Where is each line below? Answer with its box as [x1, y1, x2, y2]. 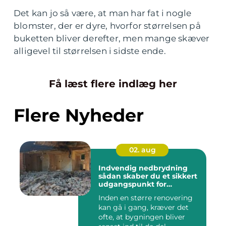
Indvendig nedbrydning [98, 163, 188, 173]
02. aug [129, 145, 156, 154]
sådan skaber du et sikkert [98, 171, 197, 181]
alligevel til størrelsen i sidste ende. [14, 45, 166, 56]
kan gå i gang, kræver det [98, 202, 189, 212]
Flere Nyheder [14, 104, 144, 126]
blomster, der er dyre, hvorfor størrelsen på [14, 20, 201, 31]
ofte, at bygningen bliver [98, 212, 185, 221]
